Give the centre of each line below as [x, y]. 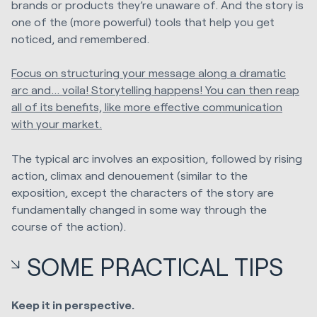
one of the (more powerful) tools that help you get [143, 22]
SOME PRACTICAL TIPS [155, 266]
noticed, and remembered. [80, 39]
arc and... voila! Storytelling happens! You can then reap [155, 90]
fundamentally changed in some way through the [139, 209]
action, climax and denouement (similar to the [129, 175]
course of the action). [69, 226]
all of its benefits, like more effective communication [147, 107]
